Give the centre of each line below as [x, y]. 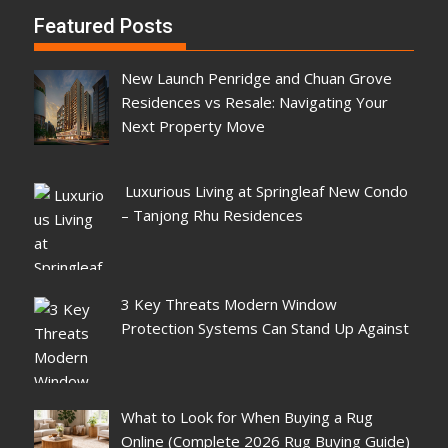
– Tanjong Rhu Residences [211, 214]
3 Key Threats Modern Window [228, 304]
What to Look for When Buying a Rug [246, 417]
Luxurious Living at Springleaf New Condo [264, 190]
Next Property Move [192, 125]
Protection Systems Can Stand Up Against [264, 328]
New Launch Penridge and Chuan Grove [256, 77]
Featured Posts [104, 25]
